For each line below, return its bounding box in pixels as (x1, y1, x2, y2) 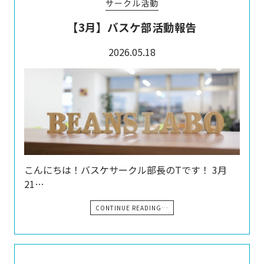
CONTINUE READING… (95, 203, 169, 212)
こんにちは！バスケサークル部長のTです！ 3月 (24, 162, 227, 177)
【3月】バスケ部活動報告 (67, 19, 197, 35)
